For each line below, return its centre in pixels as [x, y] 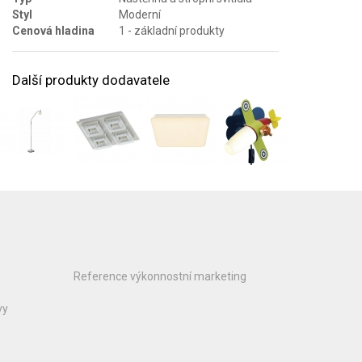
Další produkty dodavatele [91, 80]
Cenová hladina [53, 30]
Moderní [140, 14]
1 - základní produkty [172, 30]
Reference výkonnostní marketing [160, 276]
